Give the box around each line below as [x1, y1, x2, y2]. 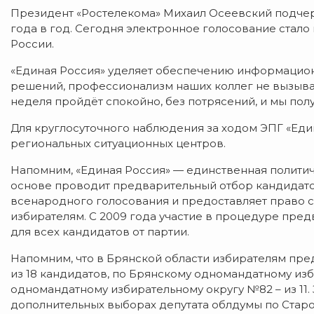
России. [11, 36, 54, 50]
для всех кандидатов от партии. [11, 224, 189, 238]
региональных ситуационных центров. [11, 136, 226, 150]
